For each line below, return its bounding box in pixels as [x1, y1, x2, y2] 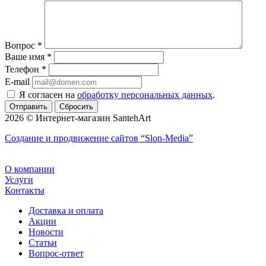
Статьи [28, 237, 57, 248]
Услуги [5, 175, 33, 185]
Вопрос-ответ [28, 248, 84, 259]
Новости [28, 227, 64, 237]
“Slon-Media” [141, 133, 193, 144]
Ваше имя [5, 52, 47, 62]
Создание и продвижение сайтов [5, 133, 141, 144]
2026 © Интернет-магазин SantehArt [5, 113, 151, 123]
